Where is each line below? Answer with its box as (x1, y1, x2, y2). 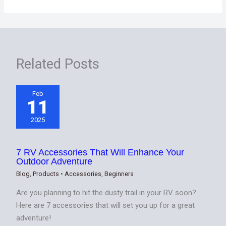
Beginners (104, 169, 134, 178)
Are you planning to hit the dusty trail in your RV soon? (16, 188, 197, 197)
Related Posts (16, 56, 100, 73)
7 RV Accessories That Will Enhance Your (16, 146, 185, 157)
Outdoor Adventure (16, 155, 93, 166)
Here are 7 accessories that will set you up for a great (16, 200, 195, 210)
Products (33, 169, 60, 178)
